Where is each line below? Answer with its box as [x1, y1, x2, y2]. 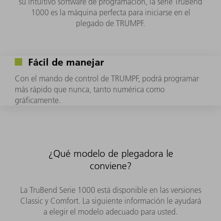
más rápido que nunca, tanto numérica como [15, 84, 165, 94]
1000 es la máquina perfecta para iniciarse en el [31, 7, 190, 17]
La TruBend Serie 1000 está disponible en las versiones [20, 184, 201, 195]
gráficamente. [15, 95, 61, 105]
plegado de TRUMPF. [76, 18, 145, 28]
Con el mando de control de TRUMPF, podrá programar [15, 73, 199, 83]
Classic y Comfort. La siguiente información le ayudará [20, 195, 201, 206]
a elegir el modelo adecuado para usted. [43, 206, 178, 217]
